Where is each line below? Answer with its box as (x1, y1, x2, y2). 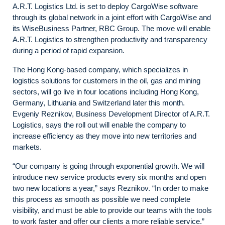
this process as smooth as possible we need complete (13, 195, 190, 203)
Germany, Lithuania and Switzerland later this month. (13, 98, 185, 107)
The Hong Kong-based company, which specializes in (13, 65, 188, 74)
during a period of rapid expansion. (13, 46, 125, 55)
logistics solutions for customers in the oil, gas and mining (13, 76, 200, 85)
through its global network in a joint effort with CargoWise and (13, 13, 211, 22)
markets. (13, 143, 42, 151)
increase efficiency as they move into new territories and (13, 132, 196, 140)
